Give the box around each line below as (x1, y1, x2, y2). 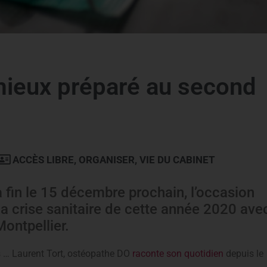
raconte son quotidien (132, 247, 223, 259)
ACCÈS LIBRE (13, 153, 74, 166)
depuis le (223, 247, 263, 259)
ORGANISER (79, 153, 135, 166)
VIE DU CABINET (139, 153, 215, 166)
